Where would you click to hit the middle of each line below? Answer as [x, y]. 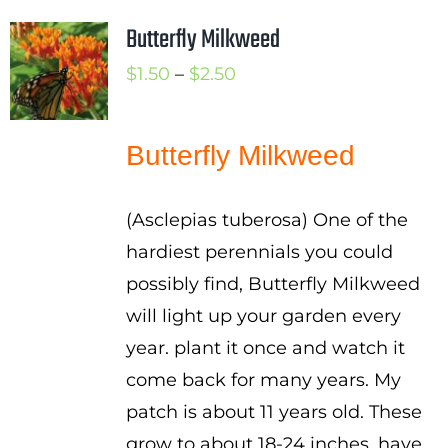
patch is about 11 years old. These [273, 412]
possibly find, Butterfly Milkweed [272, 284]
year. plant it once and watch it [265, 348]
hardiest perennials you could [259, 252]
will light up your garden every [263, 316]
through [271, 169]
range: [262, 105]
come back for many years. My [263, 380]
